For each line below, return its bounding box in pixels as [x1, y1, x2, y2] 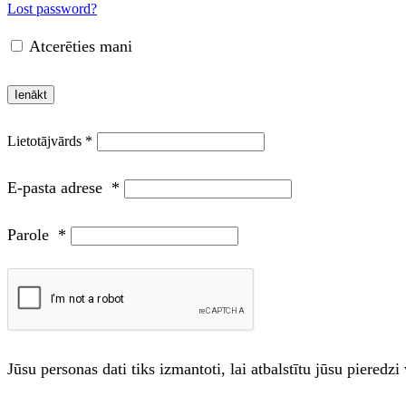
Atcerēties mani [29, 37, 132, 56]
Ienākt [14, 87, 47, 101]
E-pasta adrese [7, 178, 111, 197]
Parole [7, 225, 58, 244]
